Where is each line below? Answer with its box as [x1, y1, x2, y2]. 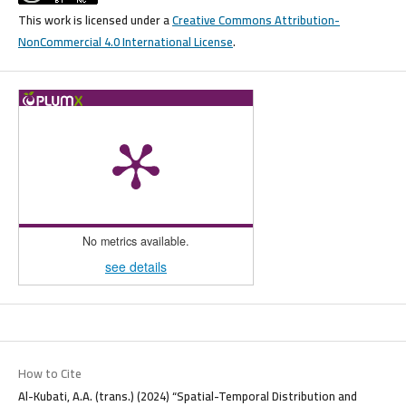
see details [104, 257, 167, 276]
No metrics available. [82, 233, 189, 250]
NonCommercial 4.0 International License [17, 31, 233, 53]
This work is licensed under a [17, 9, 172, 32]
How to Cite [17, 362, 82, 385]
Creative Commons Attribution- [171, 9, 340, 32]
